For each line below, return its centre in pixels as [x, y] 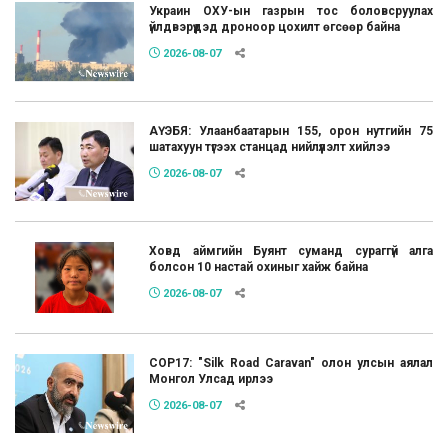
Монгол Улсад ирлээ [211, 379]
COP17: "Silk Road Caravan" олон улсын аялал [291, 363]
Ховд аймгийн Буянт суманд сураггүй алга [291, 251]
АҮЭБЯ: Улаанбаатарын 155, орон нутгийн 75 [291, 130]
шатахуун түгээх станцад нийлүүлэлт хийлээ [270, 146]
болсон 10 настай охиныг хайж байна [259, 267]
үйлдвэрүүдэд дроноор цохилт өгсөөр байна [275, 26]
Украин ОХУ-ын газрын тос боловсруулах [291, 10]
